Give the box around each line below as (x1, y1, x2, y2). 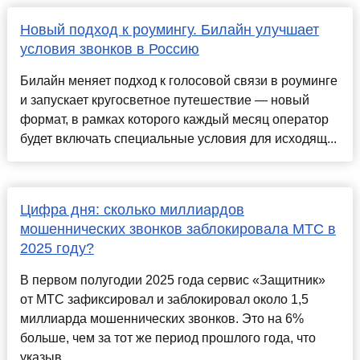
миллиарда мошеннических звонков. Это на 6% (19, 312, 304, 326)
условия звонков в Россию (19, 41, 199, 58)
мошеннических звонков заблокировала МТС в (19, 221, 336, 238)
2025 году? (19, 240, 94, 257)
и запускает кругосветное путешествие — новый (19, 93, 309, 108)
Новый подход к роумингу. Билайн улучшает (19, 22, 319, 39)
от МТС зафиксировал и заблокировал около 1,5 (19, 292, 309, 307)
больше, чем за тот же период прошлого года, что (19, 331, 316, 346)
